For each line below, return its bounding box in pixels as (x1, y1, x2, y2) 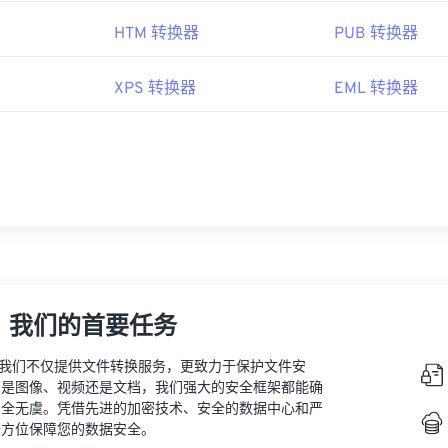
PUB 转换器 (334, 24, 418, 44)
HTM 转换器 (114, 24, 199, 44)
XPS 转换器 (114, 79, 196, 99)
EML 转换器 (334, 79, 418, 99)
